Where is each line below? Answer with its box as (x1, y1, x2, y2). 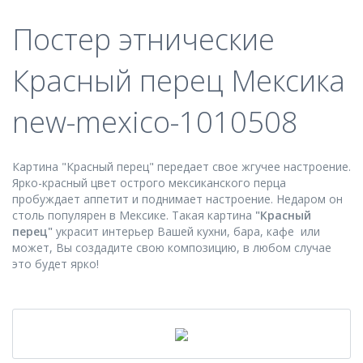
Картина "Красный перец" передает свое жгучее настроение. (12, 159, 351, 174)
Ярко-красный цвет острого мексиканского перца (12, 175, 286, 190)
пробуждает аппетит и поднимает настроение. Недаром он (12, 191, 343, 207)
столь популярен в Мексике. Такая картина (12, 207, 255, 223)
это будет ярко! (12, 256, 102, 271)
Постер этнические (12, 19, 275, 59)
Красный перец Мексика (12, 61, 345, 100)
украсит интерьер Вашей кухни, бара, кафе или (53, 224, 320, 239)
